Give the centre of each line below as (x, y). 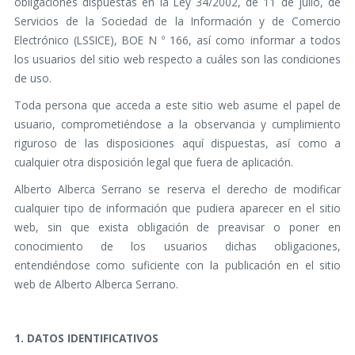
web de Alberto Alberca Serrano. (96, 284)
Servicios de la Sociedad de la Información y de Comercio (177, 21)
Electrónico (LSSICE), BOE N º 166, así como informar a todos (177, 40)
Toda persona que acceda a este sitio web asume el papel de (177, 105)
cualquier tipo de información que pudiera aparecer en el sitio (177, 208)
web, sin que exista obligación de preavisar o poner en (177, 227)
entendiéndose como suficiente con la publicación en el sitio (177, 265)
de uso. (32, 78)
